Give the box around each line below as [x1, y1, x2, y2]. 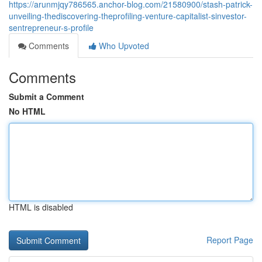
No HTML [9, 105, 46, 117]
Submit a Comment [9, 91, 84, 102]
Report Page [206, 234, 253, 246]
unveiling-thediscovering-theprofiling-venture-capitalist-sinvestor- [9, 10, 247, 22]
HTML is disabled [9, 201, 73, 213]
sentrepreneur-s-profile [9, 22, 94, 33]
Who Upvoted [96, 40, 149, 51]
